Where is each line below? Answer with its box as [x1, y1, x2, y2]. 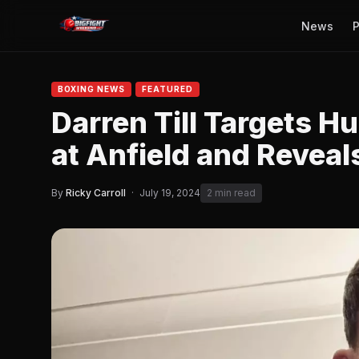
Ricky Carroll [66, 187, 126, 199]
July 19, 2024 [139, 187, 200, 199]
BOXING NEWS [58, 84, 125, 94]
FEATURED [142, 84, 193, 94]
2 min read [207, 187, 256, 199]
